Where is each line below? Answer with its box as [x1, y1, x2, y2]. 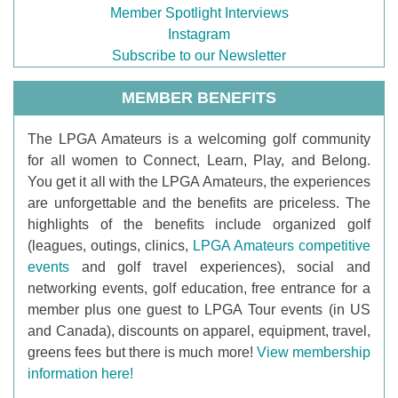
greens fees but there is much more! [28, 344, 253, 360]
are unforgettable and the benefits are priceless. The [28, 195, 370, 211]
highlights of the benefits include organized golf [28, 216, 370, 232]
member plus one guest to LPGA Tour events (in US [28, 301, 370, 317]
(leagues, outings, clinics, [28, 237, 188, 253]
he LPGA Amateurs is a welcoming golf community [36, 131, 370, 147]
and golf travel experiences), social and [69, 259, 370, 275]
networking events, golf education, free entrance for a [28, 280, 370, 296]
